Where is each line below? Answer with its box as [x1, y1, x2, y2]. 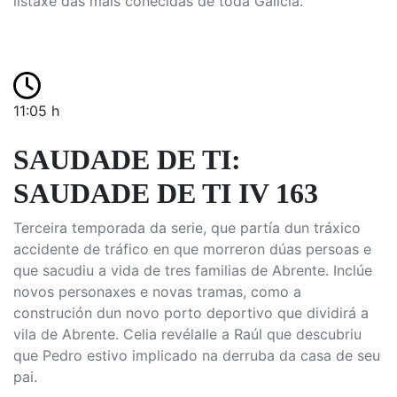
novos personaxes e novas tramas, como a [13, 283, 301, 300]
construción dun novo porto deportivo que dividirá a [13, 304, 369, 322]
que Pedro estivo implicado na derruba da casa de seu [13, 346, 380, 364]
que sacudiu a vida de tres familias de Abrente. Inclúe [13, 261, 372, 279]
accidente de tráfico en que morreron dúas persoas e [13, 240, 371, 258]
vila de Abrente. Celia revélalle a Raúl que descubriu [13, 325, 362, 343]
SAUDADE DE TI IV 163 [13, 177, 318, 209]
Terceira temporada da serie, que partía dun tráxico [13, 219, 361, 237]
